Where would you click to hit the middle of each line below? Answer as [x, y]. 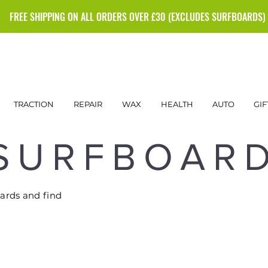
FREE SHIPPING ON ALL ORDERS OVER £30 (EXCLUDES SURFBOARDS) [137, 17]
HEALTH [177, 104]
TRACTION [34, 104]
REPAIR [88, 104]
